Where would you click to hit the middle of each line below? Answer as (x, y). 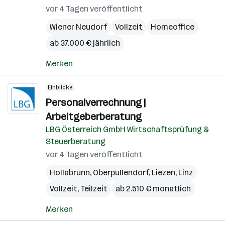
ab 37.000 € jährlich (85, 43)
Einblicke (60, 87)
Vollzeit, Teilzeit (79, 189)
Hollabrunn (70, 173)
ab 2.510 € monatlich (153, 189)
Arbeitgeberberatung (94, 117)
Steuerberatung (76, 141)
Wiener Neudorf (78, 27)
